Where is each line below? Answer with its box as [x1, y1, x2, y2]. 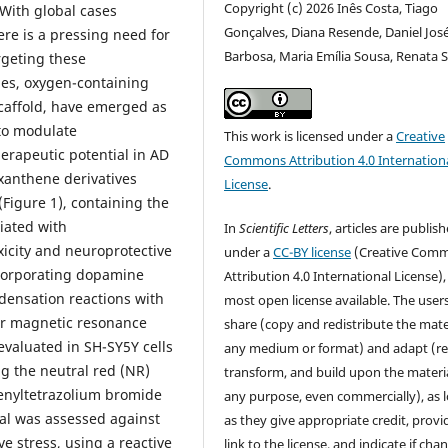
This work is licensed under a [224, 127, 397, 146]
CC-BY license [273, 243, 352, 262]
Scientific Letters [239, 219, 330, 238]
